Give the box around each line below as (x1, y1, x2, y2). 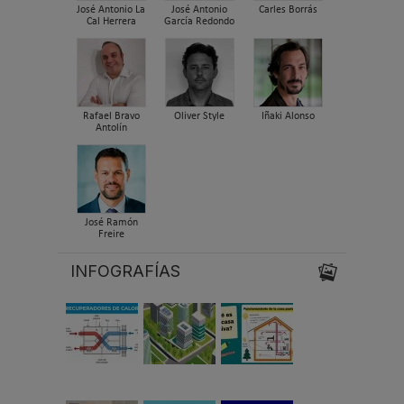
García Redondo (164, 16, 234, 28)
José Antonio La (77, 5, 145, 16)
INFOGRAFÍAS (70, 262, 180, 281)
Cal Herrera (86, 16, 136, 28)
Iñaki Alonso (261, 111, 315, 123)
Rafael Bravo (82, 111, 140, 123)
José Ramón (84, 217, 138, 229)
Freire (97, 229, 124, 241)
